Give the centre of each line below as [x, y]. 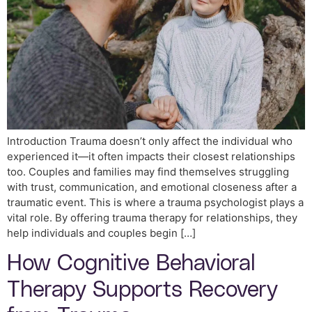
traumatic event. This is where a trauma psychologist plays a [155, 202]
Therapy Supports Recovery [142, 290]
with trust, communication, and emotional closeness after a [152, 187]
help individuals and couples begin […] [101, 233]
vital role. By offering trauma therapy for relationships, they [152, 217]
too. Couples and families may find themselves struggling [148, 171]
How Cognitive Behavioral [131, 263]
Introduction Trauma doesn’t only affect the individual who [150, 141]
